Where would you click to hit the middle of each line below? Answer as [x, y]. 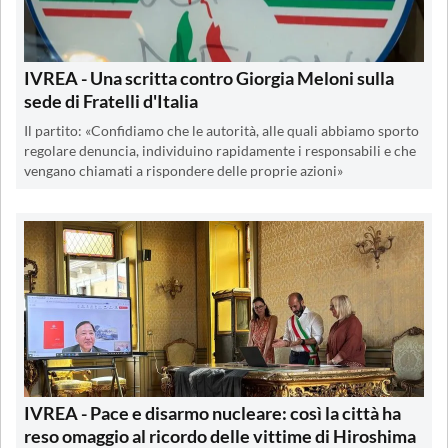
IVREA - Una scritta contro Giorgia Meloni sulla [209, 77]
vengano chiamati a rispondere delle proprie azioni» [183, 170]
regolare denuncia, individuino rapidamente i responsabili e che [220, 150]
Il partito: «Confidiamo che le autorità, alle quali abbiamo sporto [221, 130]
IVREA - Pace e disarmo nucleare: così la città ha [212, 412]
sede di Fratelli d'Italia [111, 100]
